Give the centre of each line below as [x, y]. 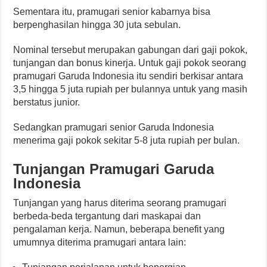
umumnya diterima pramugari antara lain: [100, 242]
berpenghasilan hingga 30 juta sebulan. [97, 24]
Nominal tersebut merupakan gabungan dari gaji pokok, [131, 49]
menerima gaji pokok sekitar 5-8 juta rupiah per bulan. [127, 140]
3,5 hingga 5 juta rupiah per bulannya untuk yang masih [131, 89]
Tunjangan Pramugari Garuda [114, 169]
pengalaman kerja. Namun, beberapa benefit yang [119, 229]
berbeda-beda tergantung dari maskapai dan [107, 216]
